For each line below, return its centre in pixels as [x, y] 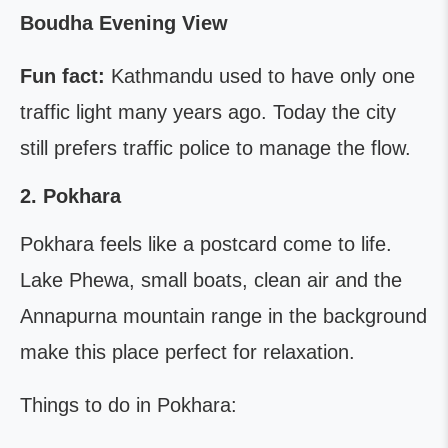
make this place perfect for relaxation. [187, 352]
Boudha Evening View [124, 23]
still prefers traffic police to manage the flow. [215, 148]
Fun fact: [62, 76]
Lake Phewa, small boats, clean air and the [211, 280]
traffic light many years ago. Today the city [208, 112]
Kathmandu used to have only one [260, 76]
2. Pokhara [70, 196]
